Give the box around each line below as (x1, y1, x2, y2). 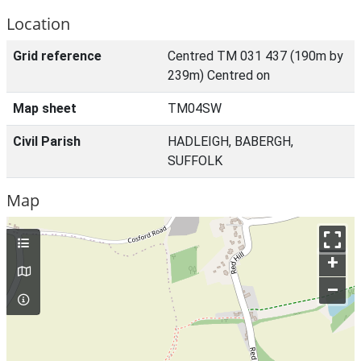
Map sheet (13, 101, 77, 116)
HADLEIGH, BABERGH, (168, 134, 293, 149)
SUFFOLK (168, 153, 222, 168)
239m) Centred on (168, 68, 270, 83)
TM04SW (168, 101, 222, 116)
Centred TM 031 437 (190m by (168, 48, 343, 64)
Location (6, 13, 70, 35)
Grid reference (13, 48, 102, 64)
